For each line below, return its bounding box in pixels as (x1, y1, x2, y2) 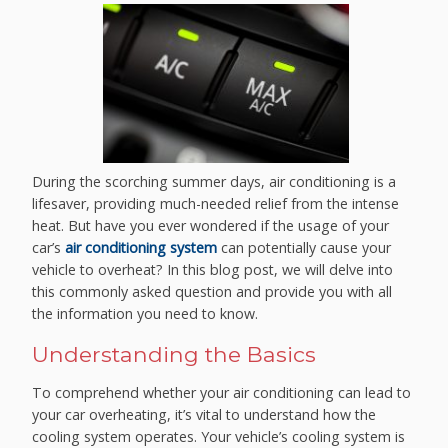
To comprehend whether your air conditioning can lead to (32, 383, 412, 403)
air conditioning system (65, 237, 218, 257)
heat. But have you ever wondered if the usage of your (32, 215, 390, 235)
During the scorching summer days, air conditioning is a (32, 171, 397, 191)
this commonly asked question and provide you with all (32, 281, 393, 301)
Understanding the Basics (32, 340, 317, 367)
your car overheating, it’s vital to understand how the (32, 405, 377, 425)
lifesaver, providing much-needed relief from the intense (32, 193, 400, 213)
